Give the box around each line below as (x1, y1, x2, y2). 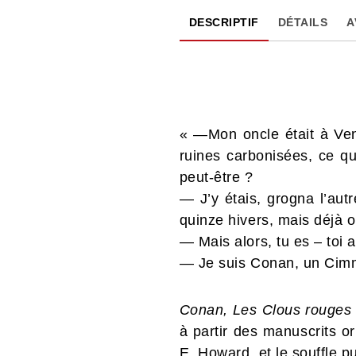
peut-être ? (179, 168, 253, 185)
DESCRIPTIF (188, 15, 259, 29)
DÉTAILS (277, 15, 328, 29)
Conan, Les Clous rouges (179, 301, 352, 318)
